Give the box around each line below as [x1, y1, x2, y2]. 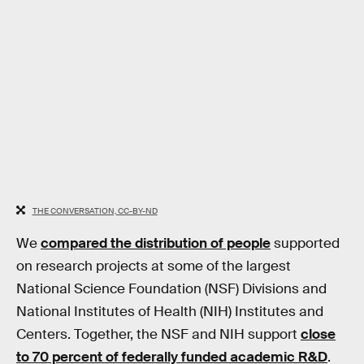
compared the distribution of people [41, 235, 271, 253]
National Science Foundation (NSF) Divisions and [16, 280, 327, 298]
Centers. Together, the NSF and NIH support [16, 326, 301, 344]
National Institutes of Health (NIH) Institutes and [16, 303, 323, 321]
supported [271, 235, 340, 253]
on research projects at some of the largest [16, 258, 291, 275]
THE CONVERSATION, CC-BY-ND [32, 205, 158, 216]
